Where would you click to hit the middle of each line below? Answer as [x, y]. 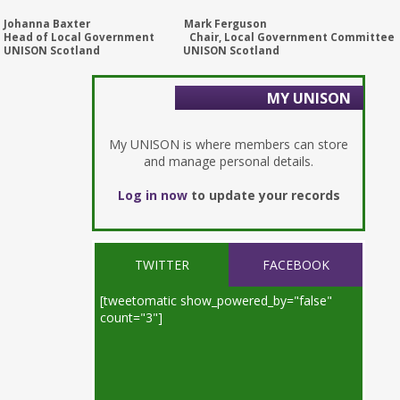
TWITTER [162, 265]
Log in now [152, 196]
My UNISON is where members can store [229, 145]
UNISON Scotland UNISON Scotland [142, 51]
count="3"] [132, 318]
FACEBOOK [296, 265]
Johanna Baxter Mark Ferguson [136, 24]
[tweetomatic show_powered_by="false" [217, 301]
